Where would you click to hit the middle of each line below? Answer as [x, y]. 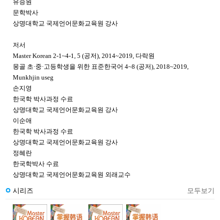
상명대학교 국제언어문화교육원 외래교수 [72, 174]
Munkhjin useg [33, 77]
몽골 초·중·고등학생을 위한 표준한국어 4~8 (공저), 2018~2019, [101, 66]
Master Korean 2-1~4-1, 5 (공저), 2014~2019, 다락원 [84, 55]
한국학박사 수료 [36, 164]
